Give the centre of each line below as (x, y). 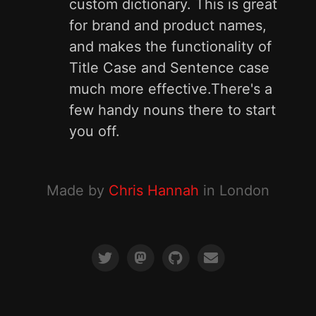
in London (234, 190)
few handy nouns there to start (172, 110)
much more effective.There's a (171, 89)
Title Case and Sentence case (169, 68)
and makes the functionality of (170, 47)
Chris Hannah (153, 190)
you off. (95, 131)
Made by (77, 190)
